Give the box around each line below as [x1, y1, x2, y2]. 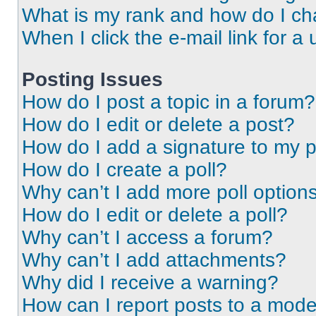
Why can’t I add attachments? [22, 249, 286, 271]
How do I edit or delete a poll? [22, 204, 288, 226]
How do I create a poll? [22, 159, 227, 181]
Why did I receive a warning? [22, 272, 279, 293]
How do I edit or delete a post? [22, 114, 295, 135]
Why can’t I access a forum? [22, 226, 273, 248]
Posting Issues [22, 68, 163, 90]
